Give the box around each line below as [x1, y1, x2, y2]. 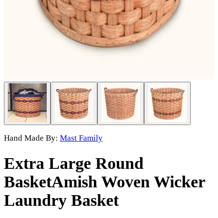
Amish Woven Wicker [52, 172, 205, 191]
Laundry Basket [4, 191, 119, 209]
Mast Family [60, 133, 103, 143]
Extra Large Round [4, 154, 144, 172]
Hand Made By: [4, 133, 58, 143]
